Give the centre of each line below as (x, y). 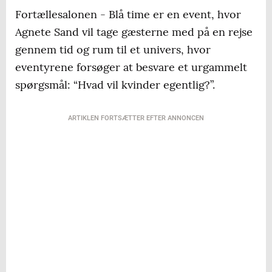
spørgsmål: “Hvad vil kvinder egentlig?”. (115, 85)
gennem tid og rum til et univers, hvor (113, 50)
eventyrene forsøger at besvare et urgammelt (131, 67)
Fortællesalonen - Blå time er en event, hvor (128, 15)
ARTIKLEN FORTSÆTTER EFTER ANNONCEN (136, 118)
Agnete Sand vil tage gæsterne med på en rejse (134, 32)
